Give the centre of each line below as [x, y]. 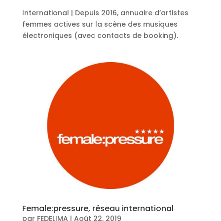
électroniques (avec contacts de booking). [100, 35]
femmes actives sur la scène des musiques [100, 24]
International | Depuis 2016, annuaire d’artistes [105, 13]
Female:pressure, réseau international [98, 209]
